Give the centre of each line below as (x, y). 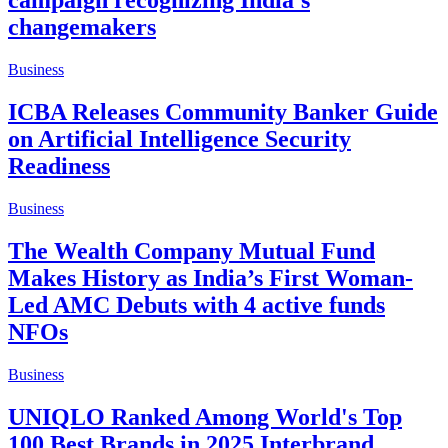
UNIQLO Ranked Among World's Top (205, 416)
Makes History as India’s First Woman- (210, 278)
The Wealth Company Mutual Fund (191, 251)
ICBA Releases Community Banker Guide (223, 112)
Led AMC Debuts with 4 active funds (196, 305)
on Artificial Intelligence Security (179, 139)
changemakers (82, 27)
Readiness (59, 166)
